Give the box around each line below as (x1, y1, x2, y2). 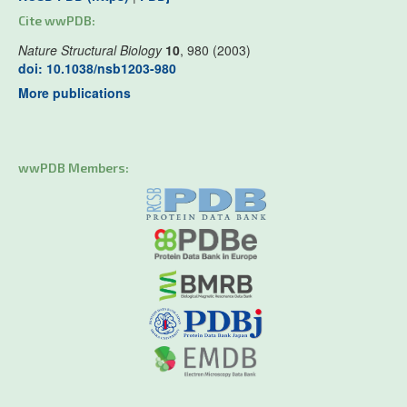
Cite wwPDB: (18, 13, 95, 29)
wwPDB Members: (18, 160, 129, 176)
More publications (18, 84, 131, 103)
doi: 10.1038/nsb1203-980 (18, 59, 176, 78)
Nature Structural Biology (18, 41, 162, 60)
